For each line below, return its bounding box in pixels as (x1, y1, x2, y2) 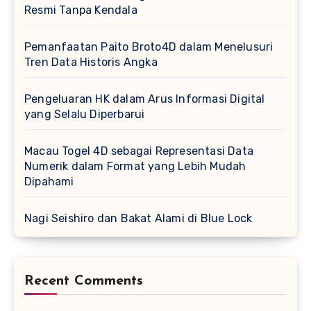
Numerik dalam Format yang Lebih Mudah (24, 160, 246, 173)
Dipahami (24, 175, 74, 188)
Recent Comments (24, 274, 143, 288)
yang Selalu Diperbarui (24, 108, 145, 121)
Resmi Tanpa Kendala (24, 3, 137, 17)
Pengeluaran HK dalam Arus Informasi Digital (24, 92, 265, 106)
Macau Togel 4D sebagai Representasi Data (24, 144, 254, 158)
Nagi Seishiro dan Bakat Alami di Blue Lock (24, 212, 253, 225)
